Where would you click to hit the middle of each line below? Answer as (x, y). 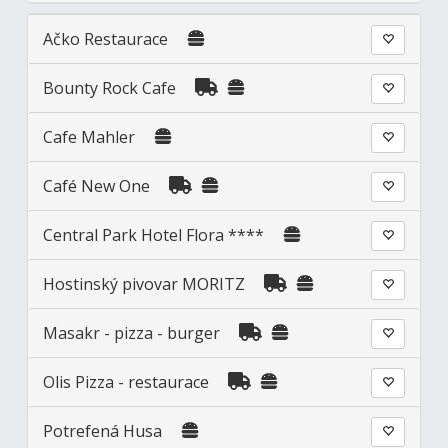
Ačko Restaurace (108, 39)
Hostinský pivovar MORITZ (144, 284)
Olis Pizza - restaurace (126, 382)
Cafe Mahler (89, 137)
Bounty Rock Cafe (110, 88)
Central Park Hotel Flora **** (154, 235)
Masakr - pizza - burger (134, 333)
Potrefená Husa (105, 431)
